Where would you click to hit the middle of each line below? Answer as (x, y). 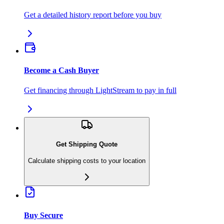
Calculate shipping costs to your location (87, 161)
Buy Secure (43, 215)
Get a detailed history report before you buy (93, 15)
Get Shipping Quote (87, 144)
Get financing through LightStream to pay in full (100, 90)
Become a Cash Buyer (61, 70)
